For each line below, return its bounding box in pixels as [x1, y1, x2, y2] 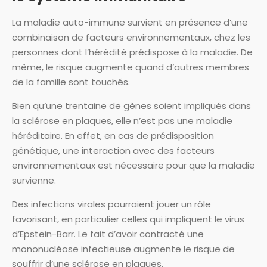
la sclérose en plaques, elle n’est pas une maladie [12, 114, 232, 127]
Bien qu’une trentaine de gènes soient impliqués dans [12, 100, 251, 112]
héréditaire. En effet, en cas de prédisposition [12, 129, 214, 142]
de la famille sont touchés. [12, 76, 130, 88]
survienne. [12, 174, 56, 187]
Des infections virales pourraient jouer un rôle [12, 198, 211, 210]
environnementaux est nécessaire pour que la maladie [12, 159, 255, 172]
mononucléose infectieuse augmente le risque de [12, 243, 235, 255]
